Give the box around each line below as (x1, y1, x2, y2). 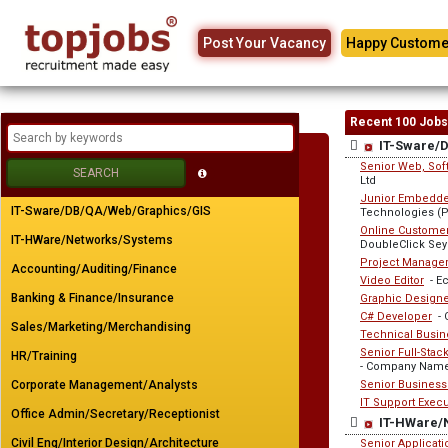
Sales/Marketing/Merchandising (11, 320, 191, 334)
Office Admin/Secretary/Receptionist (11, 407, 220, 421)
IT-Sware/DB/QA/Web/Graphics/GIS (11, 204, 211, 218)
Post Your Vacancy (203, 35, 326, 51)
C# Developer (360, 310, 432, 323)
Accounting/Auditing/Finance (11, 262, 177, 276)
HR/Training (11, 349, 77, 363)
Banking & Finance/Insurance (11, 291, 174, 305)
